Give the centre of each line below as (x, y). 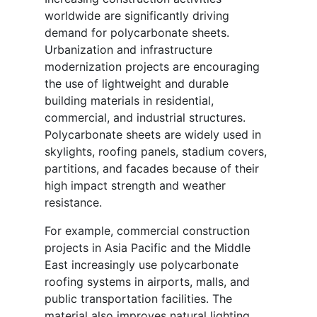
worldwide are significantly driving (137, 16)
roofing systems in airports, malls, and (147, 282)
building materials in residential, (129, 101)
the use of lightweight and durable (137, 84)
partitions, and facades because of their (152, 169)
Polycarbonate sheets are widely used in (153, 135)
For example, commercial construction (147, 231)
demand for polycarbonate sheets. (137, 33)
